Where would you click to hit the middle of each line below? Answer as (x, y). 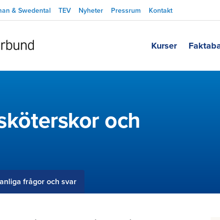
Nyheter (91, 11)
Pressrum (126, 11)
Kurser (164, 46)
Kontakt (161, 11)
